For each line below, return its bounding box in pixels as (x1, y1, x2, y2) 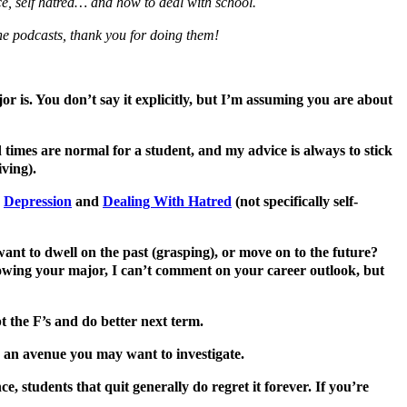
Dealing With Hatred (103, 194, 232, 210)
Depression (4, 194, 72, 210)
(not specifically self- (232, 194, 358, 210)
